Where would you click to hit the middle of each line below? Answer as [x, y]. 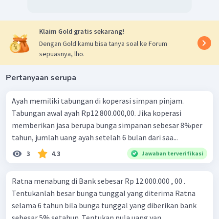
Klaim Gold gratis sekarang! [82, 32]
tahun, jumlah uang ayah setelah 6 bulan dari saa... [95, 138]
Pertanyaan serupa [41, 78]
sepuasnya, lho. [62, 54]
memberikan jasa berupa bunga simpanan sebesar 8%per [107, 125]
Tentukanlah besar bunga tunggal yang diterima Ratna [104, 193]
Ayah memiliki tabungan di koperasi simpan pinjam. [98, 101]
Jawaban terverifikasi [173, 153]
